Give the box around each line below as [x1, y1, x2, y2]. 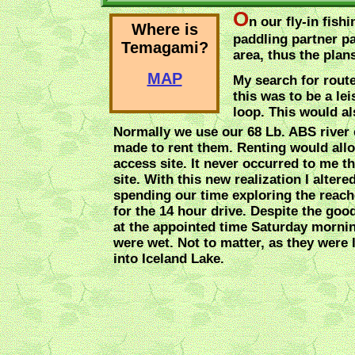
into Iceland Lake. [113, 251, 224, 266]
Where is [131, 21, 198, 38]
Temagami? [120, 39, 208, 56]
